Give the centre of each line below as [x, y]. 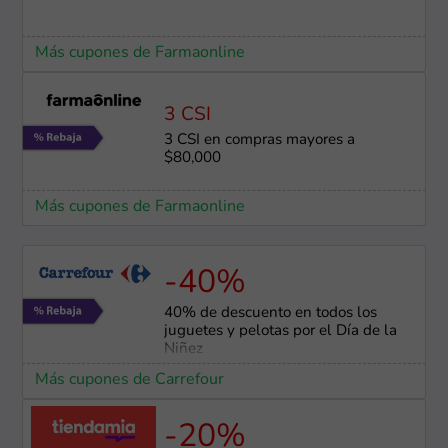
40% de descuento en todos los [270, 314]
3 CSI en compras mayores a [259, 141]
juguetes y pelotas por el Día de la [280, 332]
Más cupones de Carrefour [129, 380]
